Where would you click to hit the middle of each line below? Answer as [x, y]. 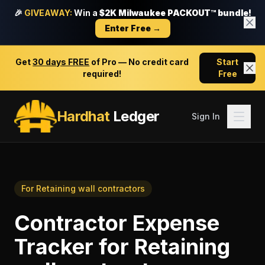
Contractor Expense [117, 223]
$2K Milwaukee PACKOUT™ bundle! [175, 13]
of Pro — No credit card [139, 62]
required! [102, 74]
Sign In [206, 116]
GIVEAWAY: [48, 13]
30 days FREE [61, 62]
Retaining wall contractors [91, 188]
